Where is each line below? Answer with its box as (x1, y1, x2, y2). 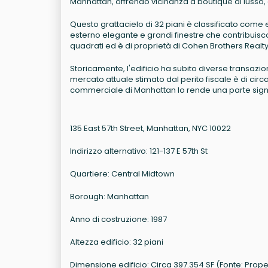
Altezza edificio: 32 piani (70, 236, 163, 248)
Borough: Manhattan (70, 191, 149, 203)
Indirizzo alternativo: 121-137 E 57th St (70, 145, 208, 157)
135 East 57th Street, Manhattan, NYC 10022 (70, 123, 231, 135)
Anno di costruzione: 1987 (70, 214, 167, 226)
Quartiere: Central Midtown (70, 168, 175, 180)
